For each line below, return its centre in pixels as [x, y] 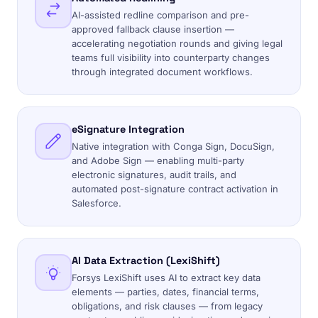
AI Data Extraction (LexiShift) [146, 261]
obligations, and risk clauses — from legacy [167, 306]
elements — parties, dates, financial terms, [165, 292]
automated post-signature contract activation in [175, 189]
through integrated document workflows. [162, 72]
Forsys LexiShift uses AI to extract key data [166, 278]
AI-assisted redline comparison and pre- [160, 15]
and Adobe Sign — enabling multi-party [158, 160]
